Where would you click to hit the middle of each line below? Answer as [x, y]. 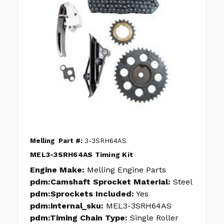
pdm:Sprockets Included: [82, 194]
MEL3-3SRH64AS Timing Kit [81, 155]
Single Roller [154, 218]
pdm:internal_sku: [67, 206]
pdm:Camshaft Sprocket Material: [100, 182]
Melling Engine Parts [126, 170]
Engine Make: [57, 170]
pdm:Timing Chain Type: [79, 218]
